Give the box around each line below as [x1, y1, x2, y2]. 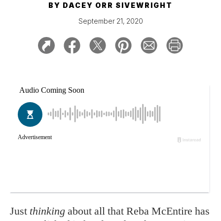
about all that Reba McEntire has [65, 205, 210, 217]
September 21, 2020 [78, 17, 143, 25]
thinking [30, 205, 65, 217]
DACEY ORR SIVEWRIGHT [63, 1, 173, 9]
